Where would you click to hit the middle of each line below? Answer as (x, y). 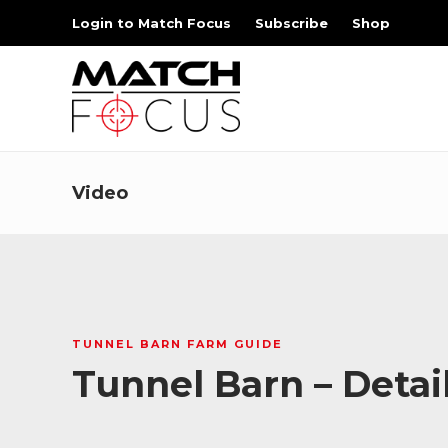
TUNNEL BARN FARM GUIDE (177, 344)
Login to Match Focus (151, 23)
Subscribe (291, 23)
